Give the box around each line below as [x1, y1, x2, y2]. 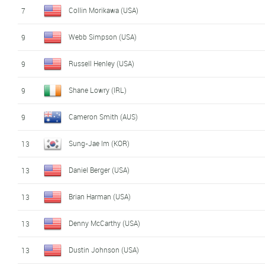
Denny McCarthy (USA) [69, 218, 141, 228]
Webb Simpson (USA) [69, 31, 137, 41]
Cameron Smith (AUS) [69, 111, 138, 121]
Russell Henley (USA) [69, 58, 135, 68]
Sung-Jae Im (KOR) [69, 138, 130, 148]
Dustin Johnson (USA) [69, 244, 140, 254]
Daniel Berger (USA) [69, 164, 130, 174]
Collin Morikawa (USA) [69, 5, 139, 15]
